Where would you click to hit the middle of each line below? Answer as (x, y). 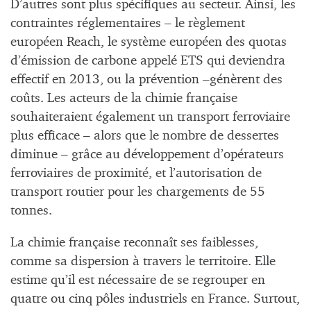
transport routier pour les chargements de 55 (138, 192)
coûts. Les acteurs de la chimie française (124, 98)
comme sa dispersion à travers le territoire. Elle (143, 262)
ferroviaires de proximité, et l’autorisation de (136, 173)
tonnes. (31, 210)
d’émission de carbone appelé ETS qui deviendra (148, 60)
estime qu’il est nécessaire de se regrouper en (138, 280)
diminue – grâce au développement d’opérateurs (147, 154)
